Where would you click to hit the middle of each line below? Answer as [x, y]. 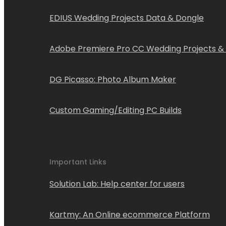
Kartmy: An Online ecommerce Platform [130, 214]
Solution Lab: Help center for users [117, 184]
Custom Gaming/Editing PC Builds [116, 110]
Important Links [78, 162]
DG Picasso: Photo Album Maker [113, 80]
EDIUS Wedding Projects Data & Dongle [127, 18]
